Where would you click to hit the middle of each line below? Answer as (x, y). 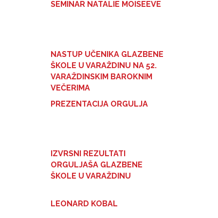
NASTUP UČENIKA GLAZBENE (107, 54)
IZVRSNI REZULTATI (88, 154)
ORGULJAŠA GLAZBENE (97, 165)
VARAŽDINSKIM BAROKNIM (101, 76)
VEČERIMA (70, 88)
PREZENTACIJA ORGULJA (99, 104)
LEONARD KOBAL (84, 203)
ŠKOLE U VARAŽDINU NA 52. (104, 65)
